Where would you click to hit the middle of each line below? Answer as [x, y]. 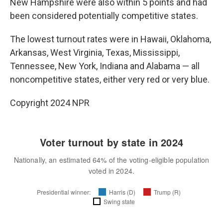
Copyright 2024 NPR [50, 103]
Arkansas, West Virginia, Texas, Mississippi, [95, 53]
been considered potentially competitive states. [104, 16]
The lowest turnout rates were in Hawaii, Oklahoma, [111, 39]
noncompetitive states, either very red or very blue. [110, 79]
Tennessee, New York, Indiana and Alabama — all [105, 66]
